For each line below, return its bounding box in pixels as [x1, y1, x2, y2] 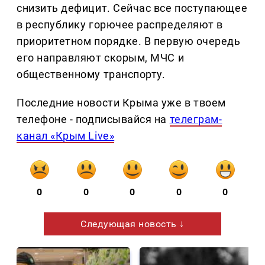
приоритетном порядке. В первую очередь [17, 35, 241, 48]
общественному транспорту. [17, 68, 166, 81]
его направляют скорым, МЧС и [17, 51, 185, 64]
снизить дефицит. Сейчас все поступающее [17, 2, 248, 15]
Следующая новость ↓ [80, 218, 185, 230]
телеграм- [169, 113, 222, 126]
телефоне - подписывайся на [17, 113, 170, 126]
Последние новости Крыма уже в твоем [17, 96, 226, 109]
